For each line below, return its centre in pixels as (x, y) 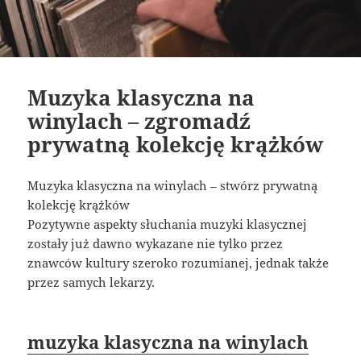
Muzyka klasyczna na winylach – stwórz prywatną (173, 185)
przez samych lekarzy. (91, 282)
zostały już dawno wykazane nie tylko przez (156, 243)
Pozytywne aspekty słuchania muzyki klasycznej (168, 224)
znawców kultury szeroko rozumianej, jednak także (178, 263)
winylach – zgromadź (139, 121)
